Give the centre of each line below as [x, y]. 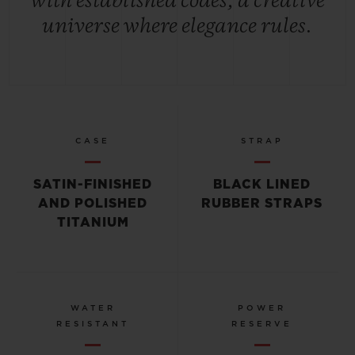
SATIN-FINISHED [93, 184]
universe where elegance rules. [177, 27]
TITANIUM [93, 222]
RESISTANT [93, 324]
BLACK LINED [262, 184]
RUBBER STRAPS [262, 203]
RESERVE [262, 324]
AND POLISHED [93, 203]
